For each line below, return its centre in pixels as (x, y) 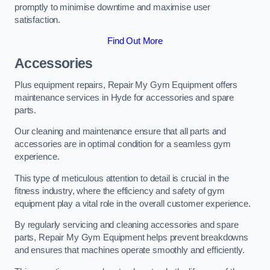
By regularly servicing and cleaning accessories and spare (127, 225)
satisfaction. (38, 20)
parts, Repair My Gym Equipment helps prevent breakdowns (132, 238)
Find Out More (135, 41)
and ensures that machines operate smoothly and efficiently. (130, 250)
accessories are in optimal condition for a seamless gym (123, 144)
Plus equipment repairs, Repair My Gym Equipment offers (126, 85)
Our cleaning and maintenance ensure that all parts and (121, 132)
